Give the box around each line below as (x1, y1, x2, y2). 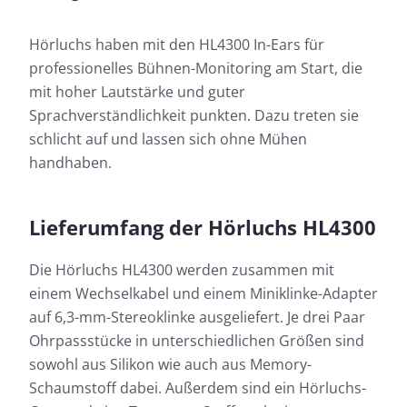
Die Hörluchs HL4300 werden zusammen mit (29, 260, 334, 281)
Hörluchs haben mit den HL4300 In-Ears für (29, 35, 324, 55)
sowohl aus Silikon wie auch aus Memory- (29, 354, 312, 375)
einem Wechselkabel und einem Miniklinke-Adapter (29, 283, 378, 304)
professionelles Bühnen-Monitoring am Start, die (29, 58, 362, 79)
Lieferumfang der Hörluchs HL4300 (29, 213, 376, 242)
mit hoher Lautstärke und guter (29, 82, 245, 103)
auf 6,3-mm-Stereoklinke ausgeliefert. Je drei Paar (29, 307, 365, 328)
